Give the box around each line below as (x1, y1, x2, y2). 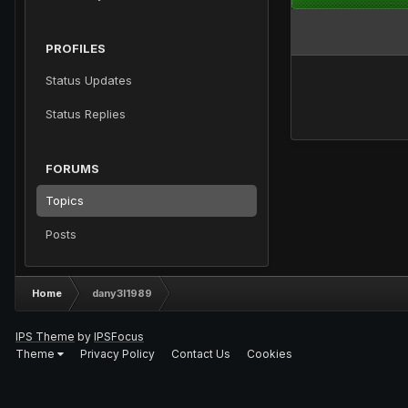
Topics (46, 193, 84, 208)
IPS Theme (15, 330, 75, 343)
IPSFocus (94, 330, 144, 343)
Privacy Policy (80, 346, 155, 361)
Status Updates (46, 73, 132, 87)
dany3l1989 (92, 287, 152, 300)
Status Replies (46, 107, 126, 121)
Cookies (247, 346, 292, 361)
